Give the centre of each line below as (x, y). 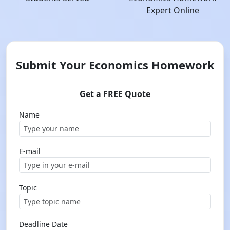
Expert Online (172, 10)
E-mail (30, 151)
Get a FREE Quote (115, 94)
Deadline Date (43, 224)
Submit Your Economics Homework (115, 65)
